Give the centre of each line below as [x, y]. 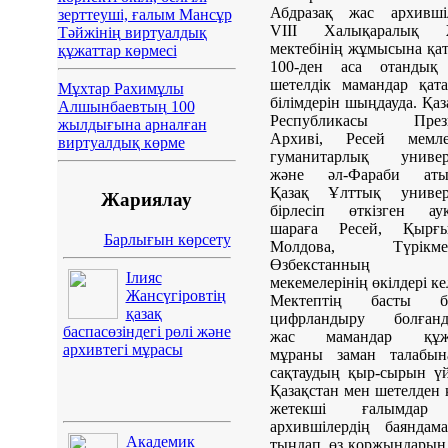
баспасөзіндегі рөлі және [146, 332]
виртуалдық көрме [121, 142]
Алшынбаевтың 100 [126, 106]
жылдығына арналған [132, 124]
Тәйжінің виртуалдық [132, 32]
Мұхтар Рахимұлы [120, 88]
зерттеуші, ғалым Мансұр [144, 14]
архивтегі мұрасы [122, 350]
